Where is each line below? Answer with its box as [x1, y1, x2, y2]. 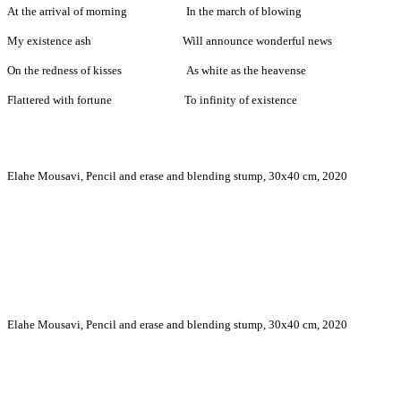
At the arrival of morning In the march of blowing [7, 4, 302, 19]
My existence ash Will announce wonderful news [7, 34, 332, 48]
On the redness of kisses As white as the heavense [7, 64, 306, 78]
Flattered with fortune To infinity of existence [7, 93, 297, 107]
